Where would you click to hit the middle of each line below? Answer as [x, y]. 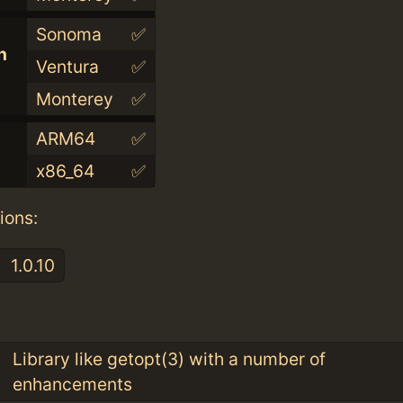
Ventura [67, 67]
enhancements [72, 384]
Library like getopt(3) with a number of [169, 358]
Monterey [74, 99]
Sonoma [68, 35]
